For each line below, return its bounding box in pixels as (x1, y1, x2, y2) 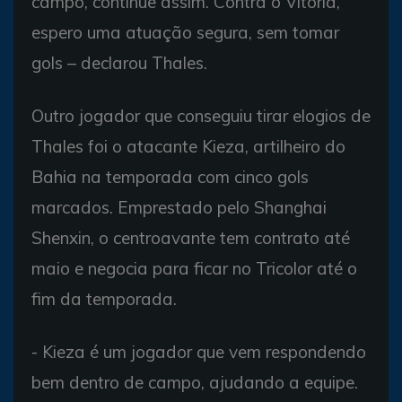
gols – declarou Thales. (31, 51, 207, 74)
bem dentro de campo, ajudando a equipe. (31, 371, 358, 393)
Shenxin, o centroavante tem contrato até (31, 226, 350, 249)
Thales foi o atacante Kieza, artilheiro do (31, 135, 345, 157)
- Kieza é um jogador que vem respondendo (31, 340, 366, 363)
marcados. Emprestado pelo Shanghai (31, 196, 327, 218)
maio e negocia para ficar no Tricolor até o (31, 257, 357, 279)
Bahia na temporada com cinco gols (31, 165, 309, 188)
